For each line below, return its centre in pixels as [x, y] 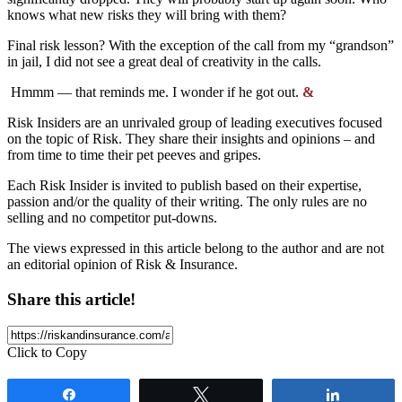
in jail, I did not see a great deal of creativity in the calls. [164, 61]
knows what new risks [72, 14]
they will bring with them [209, 14]
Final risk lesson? [58, 45]
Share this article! [71, 299]
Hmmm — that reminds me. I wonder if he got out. [155, 92]
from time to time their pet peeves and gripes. [134, 154]
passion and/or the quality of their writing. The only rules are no [187, 201]
